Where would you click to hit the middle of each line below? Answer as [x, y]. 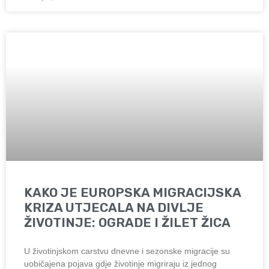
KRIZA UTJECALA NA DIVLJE [114, 208]
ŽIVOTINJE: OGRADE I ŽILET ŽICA [127, 223]
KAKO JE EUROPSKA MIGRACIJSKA [132, 193]
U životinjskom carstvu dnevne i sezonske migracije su [127, 251]
